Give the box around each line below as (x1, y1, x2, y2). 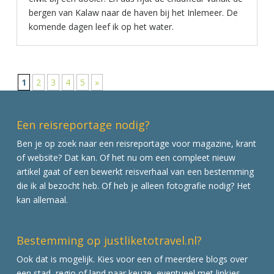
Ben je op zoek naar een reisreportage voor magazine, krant (16, 138, 256, 150)
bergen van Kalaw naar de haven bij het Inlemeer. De (28, 7, 238, 18)
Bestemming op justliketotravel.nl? (16, 232, 202, 248)
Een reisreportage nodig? (16, 117, 150, 133)
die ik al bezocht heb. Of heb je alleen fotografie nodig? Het (16, 180, 251, 192)
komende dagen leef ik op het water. (28, 21, 174, 32)
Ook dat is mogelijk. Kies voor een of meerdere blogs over (16, 253, 248, 265)
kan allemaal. (16, 194, 68, 206)
